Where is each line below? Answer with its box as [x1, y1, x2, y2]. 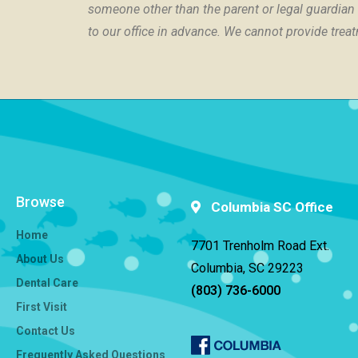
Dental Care [16, 276, 78, 289]
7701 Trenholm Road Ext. [190, 237, 329, 253]
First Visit [16, 300, 67, 313]
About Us [16, 252, 64, 265]
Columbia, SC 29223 [190, 260, 304, 276]
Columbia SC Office [210, 198, 333, 215]
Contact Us [16, 324, 75, 337]
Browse [16, 193, 65, 210]
